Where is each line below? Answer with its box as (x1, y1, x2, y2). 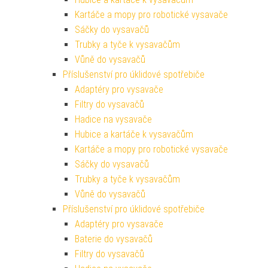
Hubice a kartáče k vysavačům (75, 129, 193, 141)
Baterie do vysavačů (75, 233, 153, 245)
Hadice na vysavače (75, 114, 152, 126)
